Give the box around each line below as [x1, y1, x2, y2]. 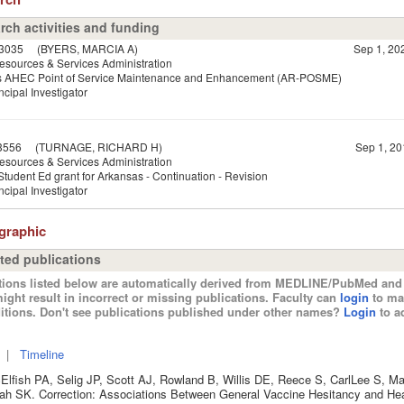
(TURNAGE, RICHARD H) [21, 138, 162, 154]
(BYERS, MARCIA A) [23, 40, 138, 56]
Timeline [19, 344, 64, 363]
